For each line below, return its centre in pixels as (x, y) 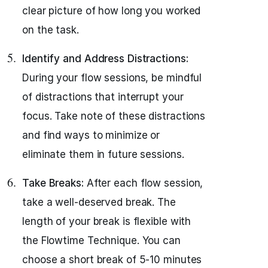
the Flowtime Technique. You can (101, 240)
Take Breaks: (53, 183)
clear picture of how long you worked (112, 11)
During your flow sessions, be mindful (112, 78)
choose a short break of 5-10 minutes (112, 260)
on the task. (51, 30)
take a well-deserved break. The (99, 202)
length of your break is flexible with (107, 221)
